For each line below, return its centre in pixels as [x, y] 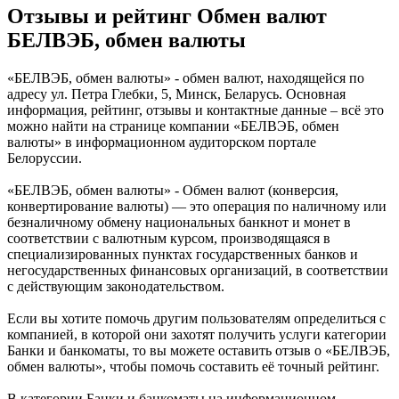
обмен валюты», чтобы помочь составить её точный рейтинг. [193, 367]
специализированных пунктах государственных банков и [183, 255]
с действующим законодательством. [116, 287]
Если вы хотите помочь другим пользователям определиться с [196, 319]
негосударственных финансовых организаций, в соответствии [198, 271]
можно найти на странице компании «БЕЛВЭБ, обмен [173, 126]
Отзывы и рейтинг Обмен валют [167, 16]
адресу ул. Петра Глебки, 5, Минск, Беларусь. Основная [176, 94]
